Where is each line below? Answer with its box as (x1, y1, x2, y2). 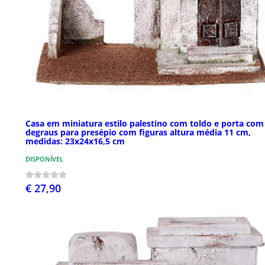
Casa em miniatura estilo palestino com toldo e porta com (25, 117, 264, 129)
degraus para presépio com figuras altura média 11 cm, (25, 126, 251, 138)
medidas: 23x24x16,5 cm (25, 135, 125, 147)
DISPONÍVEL (25, 154, 63, 163)
